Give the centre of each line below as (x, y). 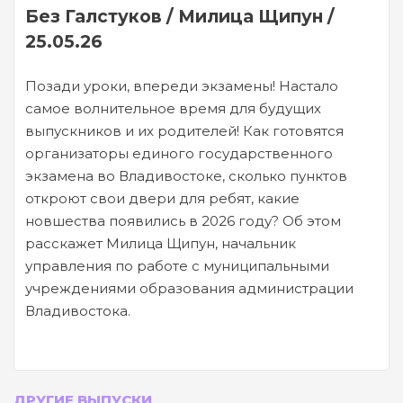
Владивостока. (78, 310)
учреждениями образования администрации (189, 288)
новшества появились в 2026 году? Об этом (183, 220)
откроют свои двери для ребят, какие (162, 198)
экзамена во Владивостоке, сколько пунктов (186, 175)
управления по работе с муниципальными (177, 265)
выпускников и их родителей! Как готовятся (184, 130)
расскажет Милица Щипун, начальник (161, 243)
